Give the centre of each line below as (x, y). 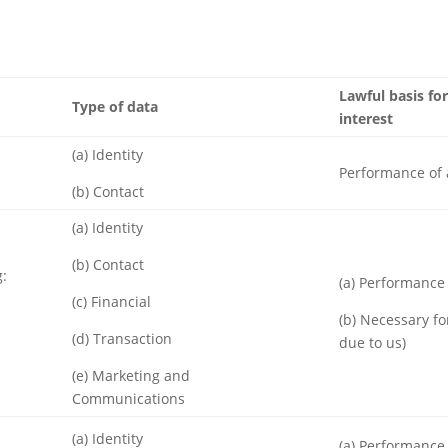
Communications (128, 398)
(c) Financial (111, 301)
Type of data (115, 106)
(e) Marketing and (131, 375)
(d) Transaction (122, 338)
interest (366, 118)
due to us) (372, 342)
